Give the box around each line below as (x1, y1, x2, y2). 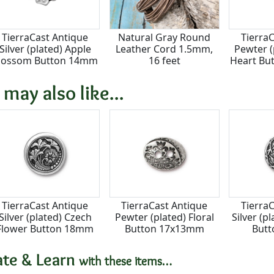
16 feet (148, 53, 180, 67)
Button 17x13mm (124, 221, 204, 235)
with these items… (79, 253, 172, 268)
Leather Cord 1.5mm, (116, 42, 213, 56)
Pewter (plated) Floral (114, 210, 214, 224)
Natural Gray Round (118, 30, 211, 44)
